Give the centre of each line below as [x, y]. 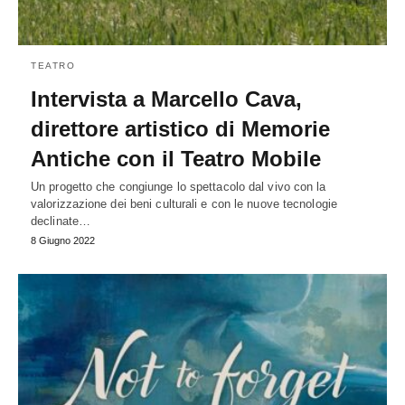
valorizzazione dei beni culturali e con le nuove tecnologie [184, 204]
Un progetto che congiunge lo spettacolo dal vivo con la [179, 187]
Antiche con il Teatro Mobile [176, 159]
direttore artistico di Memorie [180, 129]
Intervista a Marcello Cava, [166, 99]
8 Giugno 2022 [63, 241]
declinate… [61, 221]
